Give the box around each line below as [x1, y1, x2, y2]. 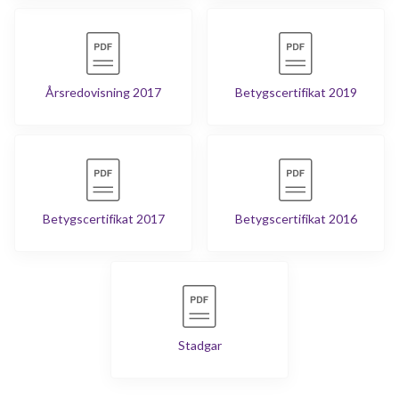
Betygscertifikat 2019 [234, 84, 357, 100]
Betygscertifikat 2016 [234, 210, 357, 226]
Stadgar [177, 337, 222, 353]
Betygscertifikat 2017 [42, 210, 165, 226]
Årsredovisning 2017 [45, 84, 161, 100]
